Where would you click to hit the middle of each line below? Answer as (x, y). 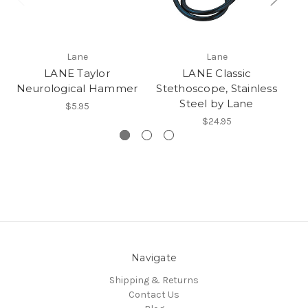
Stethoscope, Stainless (217, 89)
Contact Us (154, 295)
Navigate (154, 258)
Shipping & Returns (154, 280)
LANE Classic (217, 74)
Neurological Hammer (77, 89)
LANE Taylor (77, 74)
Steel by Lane (217, 104)
